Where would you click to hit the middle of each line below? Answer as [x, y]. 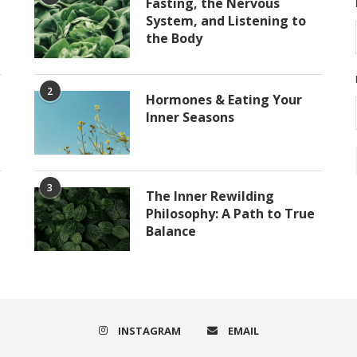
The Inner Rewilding [210, 196]
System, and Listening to [226, 20]
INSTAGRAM [149, 330]
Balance [171, 231]
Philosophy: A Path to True [230, 213]
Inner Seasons [190, 117]
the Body [174, 38]
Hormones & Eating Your [224, 99]
